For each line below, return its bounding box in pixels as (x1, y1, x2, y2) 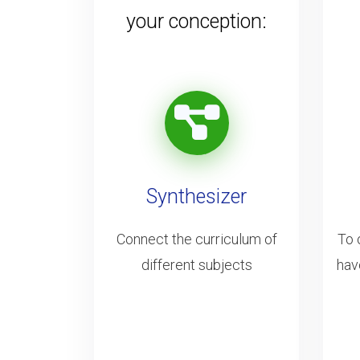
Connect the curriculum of (116, 230, 277, 247)
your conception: (126, 9, 267, 33)
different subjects (141, 256, 252, 273)
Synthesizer (146, 184, 247, 208)
